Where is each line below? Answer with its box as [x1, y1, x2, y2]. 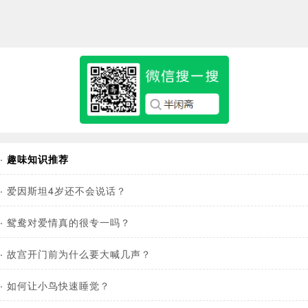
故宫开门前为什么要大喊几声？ [7, 246, 151, 261]
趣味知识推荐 [7, 152, 69, 166]
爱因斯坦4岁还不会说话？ [7, 183, 126, 198]
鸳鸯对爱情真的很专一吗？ [7, 214, 131, 230]
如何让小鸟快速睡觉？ [7, 278, 110, 293]
